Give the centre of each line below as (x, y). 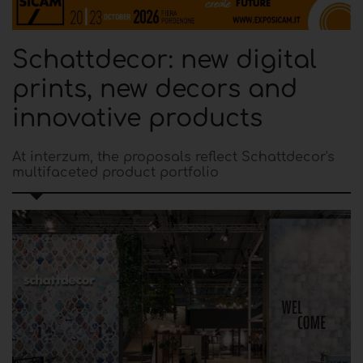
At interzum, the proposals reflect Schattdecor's (173, 158)
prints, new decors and (155, 90)
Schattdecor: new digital (164, 61)
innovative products (137, 119)
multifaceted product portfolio (115, 173)
